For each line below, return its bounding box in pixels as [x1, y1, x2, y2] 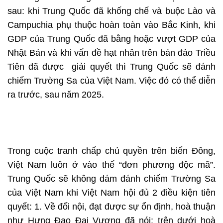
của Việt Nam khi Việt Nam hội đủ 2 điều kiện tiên [7, 188, 216, 198]
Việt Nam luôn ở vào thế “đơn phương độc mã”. [7, 160, 216, 170]
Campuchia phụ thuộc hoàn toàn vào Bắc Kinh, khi [7, 20, 216, 30]
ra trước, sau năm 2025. [7, 90, 104, 100]
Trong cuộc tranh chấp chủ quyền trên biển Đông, [7, 146, 216, 156]
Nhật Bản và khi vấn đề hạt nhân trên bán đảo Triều [7, 48, 216, 58]
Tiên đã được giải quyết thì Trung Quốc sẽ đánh [7, 62, 216, 72]
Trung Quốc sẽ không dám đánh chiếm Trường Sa [7, 174, 216, 184]
